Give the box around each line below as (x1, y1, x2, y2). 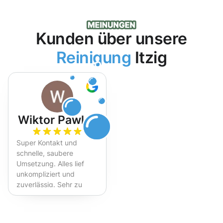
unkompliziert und (16, 170, 75, 179)
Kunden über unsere (36, 29, 187, 49)
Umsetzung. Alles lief (16, 159, 84, 168)
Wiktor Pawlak (17, 113, 97, 127)
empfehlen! (16, 191, 53, 200)
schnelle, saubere (16, 149, 73, 158)
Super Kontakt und (16, 138, 77, 147)
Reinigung (56, 48, 131, 68)
